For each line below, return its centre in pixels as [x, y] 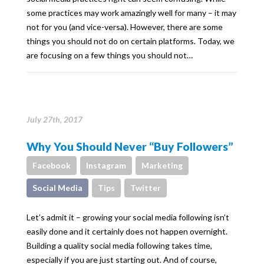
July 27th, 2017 [55, 119]
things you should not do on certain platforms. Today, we [131, 41]
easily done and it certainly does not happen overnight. [127, 231]
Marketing [162, 165]
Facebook [52, 165]
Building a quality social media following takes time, [119, 245]
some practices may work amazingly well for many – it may [131, 13]
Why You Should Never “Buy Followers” [130, 146]
